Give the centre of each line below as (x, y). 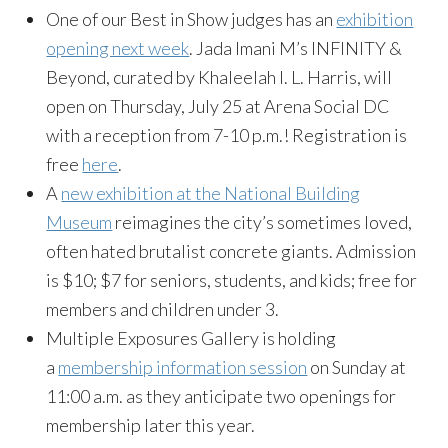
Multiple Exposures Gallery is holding (191, 338)
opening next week (118, 48)
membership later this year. (151, 425)
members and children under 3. (163, 309)
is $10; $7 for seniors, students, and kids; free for (232, 280)
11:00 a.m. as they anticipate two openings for (221, 396)
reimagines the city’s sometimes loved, (262, 222)
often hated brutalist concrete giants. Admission (231, 251)
